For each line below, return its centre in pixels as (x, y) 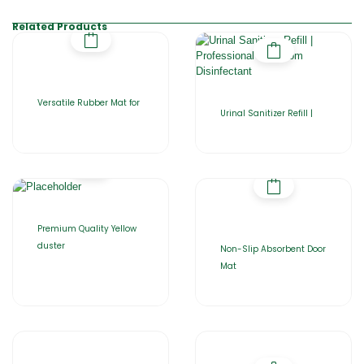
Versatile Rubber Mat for (89, 103)
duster (51, 246)
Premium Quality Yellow (87, 229)
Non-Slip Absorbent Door (273, 249)
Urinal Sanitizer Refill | (266, 113)
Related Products (60, 26)
